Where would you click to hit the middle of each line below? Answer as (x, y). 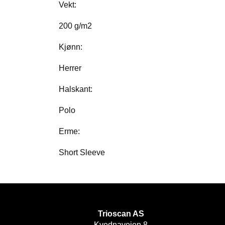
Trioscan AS (121, 213)
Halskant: (76, 89)
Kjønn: (71, 47)
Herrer (70, 68)
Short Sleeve (82, 152)
